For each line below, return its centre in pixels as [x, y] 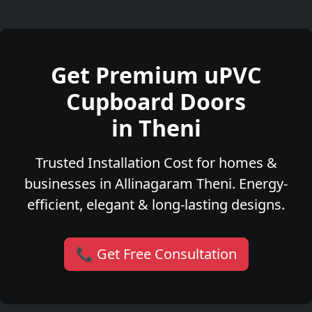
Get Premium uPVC [156, 75]
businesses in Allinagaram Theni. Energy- [156, 184]
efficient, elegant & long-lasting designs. [156, 205]
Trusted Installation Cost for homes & [156, 163]
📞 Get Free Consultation [156, 254]
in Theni [156, 128]
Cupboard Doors [156, 102]
